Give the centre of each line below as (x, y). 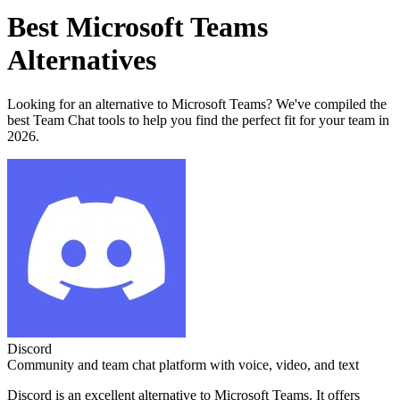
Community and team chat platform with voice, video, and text (183, 364)
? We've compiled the (326, 104)
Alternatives (82, 60)
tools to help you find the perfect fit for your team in (242, 120)
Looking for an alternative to (89, 104)
